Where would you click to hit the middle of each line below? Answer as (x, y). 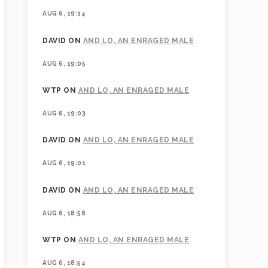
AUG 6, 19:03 (64, 113)
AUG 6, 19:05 (64, 63)
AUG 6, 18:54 (64, 263)
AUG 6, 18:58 (64, 213)
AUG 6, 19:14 (64, 13)
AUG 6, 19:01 (64, 163)
